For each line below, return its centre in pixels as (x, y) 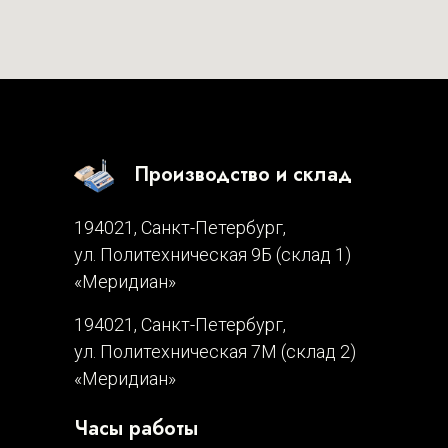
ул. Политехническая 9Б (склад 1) (212, 254)
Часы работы (136, 428)
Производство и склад (243, 174)
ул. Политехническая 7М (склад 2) (215, 351)
